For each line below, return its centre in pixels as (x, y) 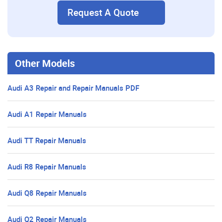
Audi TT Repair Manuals (47, 140)
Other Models (45, 63)
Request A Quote (103, 13)
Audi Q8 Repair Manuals (47, 193)
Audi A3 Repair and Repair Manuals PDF (73, 88)
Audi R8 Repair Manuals (47, 167)
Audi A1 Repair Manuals (47, 114)
